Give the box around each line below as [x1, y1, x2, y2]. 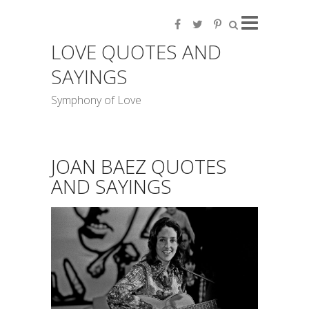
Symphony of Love [51, 92, 141, 108]
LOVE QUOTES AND [51, 39, 221, 65]
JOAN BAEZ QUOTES [51, 153, 227, 179]
